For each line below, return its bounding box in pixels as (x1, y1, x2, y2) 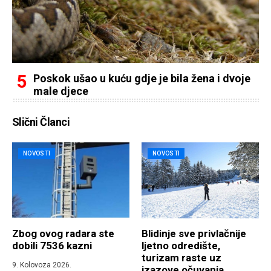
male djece (33, 85, 88, 98)
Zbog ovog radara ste (12, 227, 114, 240)
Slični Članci (12, 116, 70, 129)
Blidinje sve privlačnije (142, 227, 246, 240)
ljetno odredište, (142, 240, 220, 252)
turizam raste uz (142, 252, 221, 264)
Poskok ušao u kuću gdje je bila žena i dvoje (33, 72, 250, 85)
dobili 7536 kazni (12, 240, 92, 252)
